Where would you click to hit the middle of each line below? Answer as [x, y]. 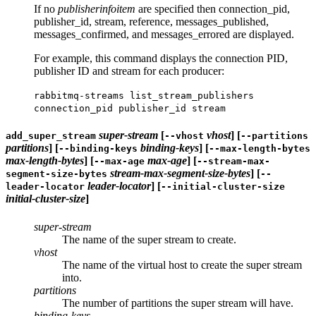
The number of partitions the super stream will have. [178, 303]
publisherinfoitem [97, 9]
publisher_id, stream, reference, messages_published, [151, 22]
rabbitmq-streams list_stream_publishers [144, 96]
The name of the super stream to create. [149, 239]
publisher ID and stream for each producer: [129, 71]
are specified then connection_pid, [213, 9]
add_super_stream [51, 136]
